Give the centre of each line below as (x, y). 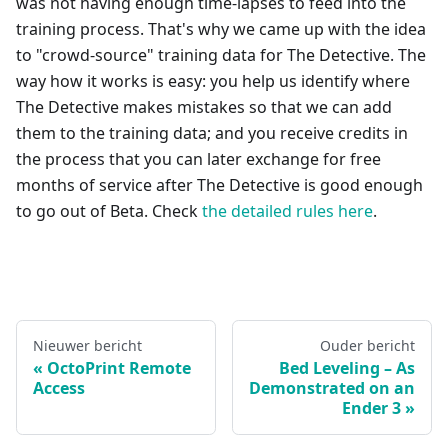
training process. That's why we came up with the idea (221, 29)
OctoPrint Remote (119, 368)
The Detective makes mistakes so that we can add (204, 107)
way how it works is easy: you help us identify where (213, 81)
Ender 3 (371, 408)
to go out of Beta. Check (109, 211)
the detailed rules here (287, 211)
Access (59, 388)
